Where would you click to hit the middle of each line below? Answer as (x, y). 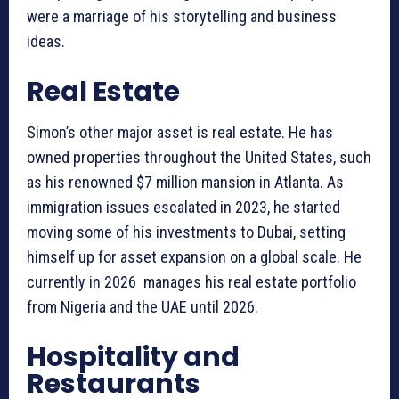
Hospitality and (133, 357)
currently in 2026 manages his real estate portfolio (191, 281)
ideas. (48, 41)
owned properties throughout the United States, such (199, 157)
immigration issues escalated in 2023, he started (183, 207)
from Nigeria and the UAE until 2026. (144, 306)
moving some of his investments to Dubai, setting (186, 232)
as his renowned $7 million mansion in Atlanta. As (185, 182)
